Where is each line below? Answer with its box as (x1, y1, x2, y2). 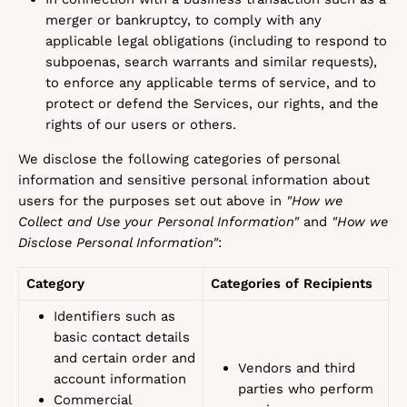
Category (26, 275, 84, 292)
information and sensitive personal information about (18, 172, 370, 188)
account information (54, 371, 186, 387)
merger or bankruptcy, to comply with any (45, 12, 322, 28)
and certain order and (54, 350, 195, 366)
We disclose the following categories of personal (18, 151, 340, 167)
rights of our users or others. (45, 116, 236, 133)
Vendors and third (238, 360, 355, 376)
